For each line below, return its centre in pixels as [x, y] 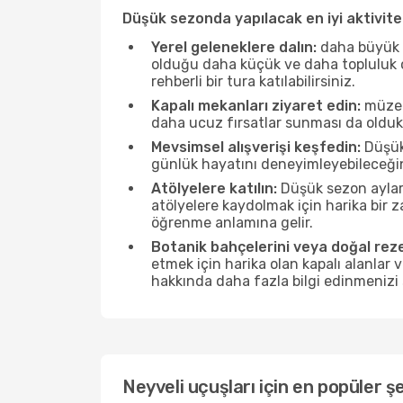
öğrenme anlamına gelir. [232, 223]
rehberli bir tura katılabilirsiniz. [253, 81]
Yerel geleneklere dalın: [234, 47]
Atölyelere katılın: [214, 188]
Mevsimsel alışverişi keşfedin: [256, 147]
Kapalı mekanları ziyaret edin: [256, 106]
